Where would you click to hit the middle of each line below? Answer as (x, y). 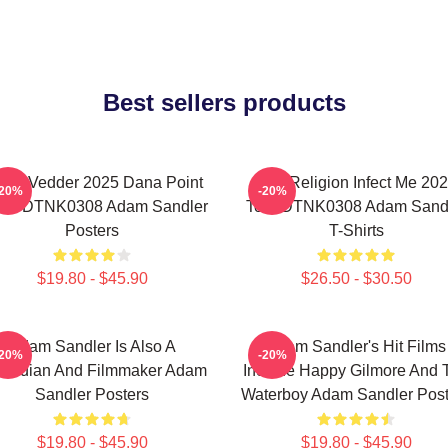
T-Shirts (356, 230)
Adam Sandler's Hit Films (356, 346)
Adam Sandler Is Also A (92, 346)
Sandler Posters (92, 394)
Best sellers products (224, 102)
